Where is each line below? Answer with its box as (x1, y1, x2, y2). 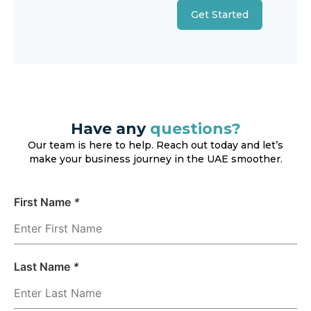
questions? (149, 119, 241, 138)
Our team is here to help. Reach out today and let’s (28, 138, 283, 151)
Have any (70, 119, 150, 138)
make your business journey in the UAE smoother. (28, 152, 283, 165)
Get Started (190, 8, 249, 21)
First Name (14, 195, 74, 209)
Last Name (14, 260, 73, 274)
